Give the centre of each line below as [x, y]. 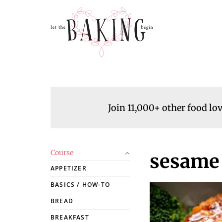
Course [62, 153]
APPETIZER [69, 168]
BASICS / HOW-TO [80, 185]
